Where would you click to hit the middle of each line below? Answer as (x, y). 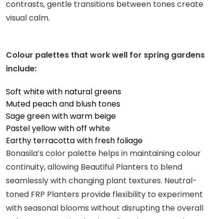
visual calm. (28, 18)
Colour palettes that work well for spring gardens (105, 55)
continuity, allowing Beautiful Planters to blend (94, 167)
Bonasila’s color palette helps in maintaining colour (103, 153)
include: (21, 68)
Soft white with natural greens (64, 91)
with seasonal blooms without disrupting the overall (105, 208)
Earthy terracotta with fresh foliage (74, 140)
